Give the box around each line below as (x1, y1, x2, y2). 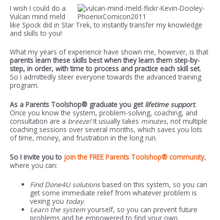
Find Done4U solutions (30, 180, 101, 190)
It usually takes (91, 116, 141, 126)
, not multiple (166, 116, 207, 126)
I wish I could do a (10, 3, 66, 13)
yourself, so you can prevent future (85, 205, 198, 215)
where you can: (10, 161, 57, 170)
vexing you (30, 196, 66, 206)
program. (10, 81, 39, 90)
